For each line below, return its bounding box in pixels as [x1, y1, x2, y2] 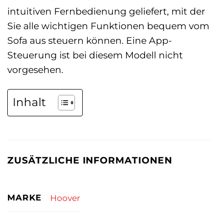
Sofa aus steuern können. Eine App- [7, 34, 172, 46]
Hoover [50, 192, 80, 203]
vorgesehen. [7, 63, 63, 75]
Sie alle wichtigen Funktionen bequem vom [7, 19, 209, 32]
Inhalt [13, 95, 46, 109]
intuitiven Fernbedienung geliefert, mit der [7, 5, 205, 17]
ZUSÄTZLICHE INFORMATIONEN [7, 154, 172, 166]
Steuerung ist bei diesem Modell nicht [7, 49, 183, 61]
